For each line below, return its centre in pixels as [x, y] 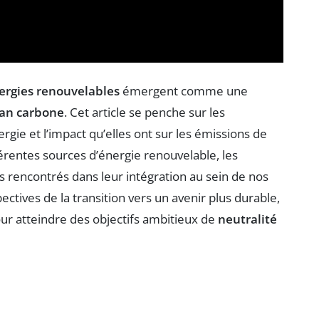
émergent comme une [184, 91]
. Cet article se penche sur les [145, 113]
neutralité [247, 219]
